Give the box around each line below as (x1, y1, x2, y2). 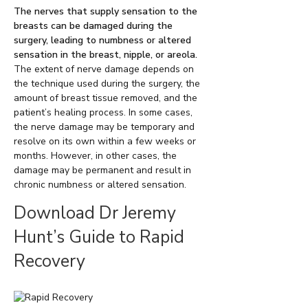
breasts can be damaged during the (14, 19, 173, 33)
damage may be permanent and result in (14, 164, 191, 177)
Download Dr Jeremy (14, 201, 176, 225)
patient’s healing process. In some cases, (14, 106, 192, 120)
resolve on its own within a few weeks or (14, 135, 196, 148)
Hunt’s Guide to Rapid (14, 225, 184, 250)
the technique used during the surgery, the (14, 77, 200, 91)
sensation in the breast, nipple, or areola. (14, 48, 197, 62)
